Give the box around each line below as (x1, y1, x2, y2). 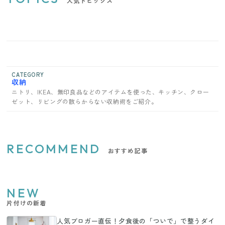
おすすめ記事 (107, 146, 148, 155)
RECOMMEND (7, 141, 101, 156)
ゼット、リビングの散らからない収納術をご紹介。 (12, 96, 158, 105)
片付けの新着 (7, 198, 47, 207)
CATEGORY (12, 70, 44, 78)
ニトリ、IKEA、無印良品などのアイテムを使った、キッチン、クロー (12, 87, 209, 96)
